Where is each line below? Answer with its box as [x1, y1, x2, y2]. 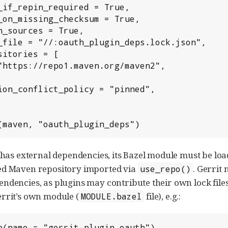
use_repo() [139, 163, 191, 174]
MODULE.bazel [81, 190, 142, 202]
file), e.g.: [144, 190, 181, 202]
